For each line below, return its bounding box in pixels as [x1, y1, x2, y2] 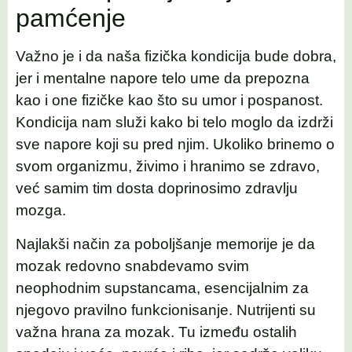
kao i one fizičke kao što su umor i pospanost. [16, 92, 323, 109]
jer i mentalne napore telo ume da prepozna [16, 70, 310, 87]
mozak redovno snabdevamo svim [16, 257, 249, 274]
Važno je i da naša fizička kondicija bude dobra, [16, 48, 336, 65]
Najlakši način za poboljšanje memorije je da [16, 235, 315, 252]
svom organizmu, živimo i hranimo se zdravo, [16, 158, 320, 175]
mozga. [16, 202, 66, 219]
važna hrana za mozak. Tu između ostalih [16, 323, 297, 340]
